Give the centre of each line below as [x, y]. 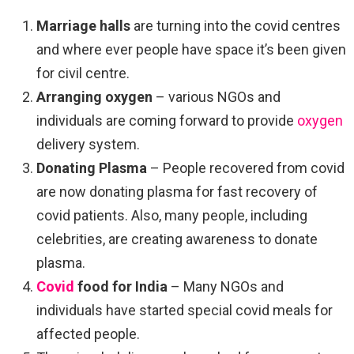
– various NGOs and [217, 96]
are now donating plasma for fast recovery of [177, 191]
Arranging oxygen [94, 96]
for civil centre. [83, 73]
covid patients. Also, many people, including [172, 215]
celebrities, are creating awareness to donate [177, 239]
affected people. [88, 333]
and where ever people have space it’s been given [191, 49]
